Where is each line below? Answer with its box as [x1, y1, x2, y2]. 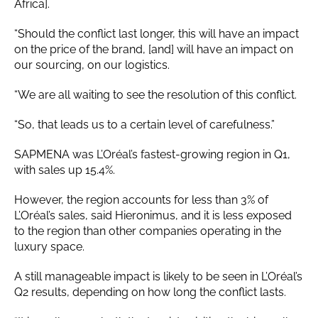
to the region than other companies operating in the [14, 224, 281, 238]
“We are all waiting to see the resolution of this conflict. [14, 87, 297, 102]
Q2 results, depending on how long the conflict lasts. [14, 285, 286, 299]
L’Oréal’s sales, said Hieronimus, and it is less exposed [14, 208, 292, 222]
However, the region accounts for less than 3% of [14, 192, 268, 207]
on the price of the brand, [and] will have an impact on [14, 42, 293, 56]
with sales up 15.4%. [14, 163, 115, 177]
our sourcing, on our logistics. [14, 57, 170, 72]
